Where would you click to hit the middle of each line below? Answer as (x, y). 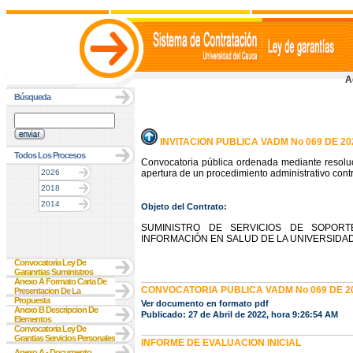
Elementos (33, 319)
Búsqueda (32, 97)
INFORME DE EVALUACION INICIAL (221, 343)
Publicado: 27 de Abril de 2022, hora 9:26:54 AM (240, 314)
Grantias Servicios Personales (65, 338)
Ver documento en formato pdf (205, 303)
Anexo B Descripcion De (56, 310)
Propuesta (32, 300)
